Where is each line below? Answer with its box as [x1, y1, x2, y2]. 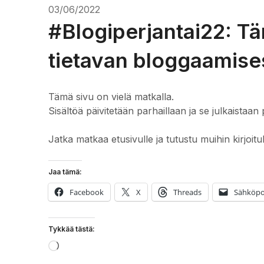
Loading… [58, 240, 101, 253]
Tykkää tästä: [48, 224, 95, 233]
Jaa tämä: [48, 167, 82, 176]
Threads [173, 186, 202, 197]
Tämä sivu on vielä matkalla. [48, 90, 174, 103]
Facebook [70, 186, 104, 197]
